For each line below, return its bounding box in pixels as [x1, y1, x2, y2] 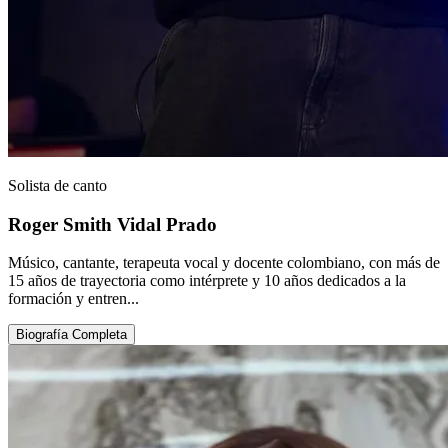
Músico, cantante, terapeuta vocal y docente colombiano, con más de [8, 254, 440, 272]
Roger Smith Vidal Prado [8, 213, 217, 235]
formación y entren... [8, 290, 139, 308]
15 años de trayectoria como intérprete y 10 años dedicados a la [8, 272, 406, 290]
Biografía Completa [16, 327, 127, 343]
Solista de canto [8, 177, 107, 195]
